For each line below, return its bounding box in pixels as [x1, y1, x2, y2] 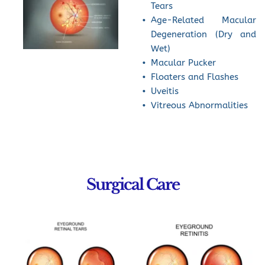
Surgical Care [86, 175, 179, 195]
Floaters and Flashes [151, 72, 238, 83]
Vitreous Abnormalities [151, 100, 248, 111]
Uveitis [151, 86, 179, 97]
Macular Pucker [151, 57, 216, 69]
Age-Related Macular [151, 15, 256, 26]
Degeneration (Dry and [151, 29, 256, 40]
